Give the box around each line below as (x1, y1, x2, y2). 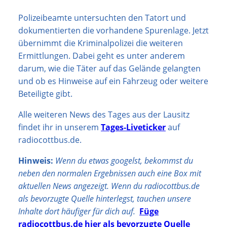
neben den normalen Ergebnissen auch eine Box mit (18, 167, 201, 179)
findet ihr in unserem (18, 121, 101, 133)
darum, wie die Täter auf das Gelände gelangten (18, 62, 201, 74)
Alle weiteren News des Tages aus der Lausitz (18, 108, 190, 120)
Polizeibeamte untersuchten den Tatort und (18, 12, 186, 23)
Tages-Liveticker (101, 121, 166, 133)
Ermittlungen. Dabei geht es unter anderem (18, 50, 185, 61)
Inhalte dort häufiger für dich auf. (18, 205, 139, 217)
